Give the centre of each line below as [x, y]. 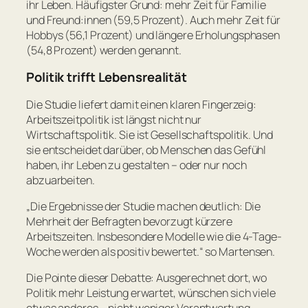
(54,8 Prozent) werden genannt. [104, 50]
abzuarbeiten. [60, 180]
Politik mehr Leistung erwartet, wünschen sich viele [151, 293]
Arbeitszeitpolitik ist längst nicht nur [114, 119]
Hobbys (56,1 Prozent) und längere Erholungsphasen [153, 35]
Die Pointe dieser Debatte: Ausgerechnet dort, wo [147, 278]
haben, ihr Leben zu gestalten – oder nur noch [136, 165]
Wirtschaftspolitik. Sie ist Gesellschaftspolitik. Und [150, 134]
